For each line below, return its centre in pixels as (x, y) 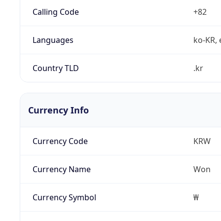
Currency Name (61, 169)
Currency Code (60, 141)
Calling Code (55, 12)
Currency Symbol (64, 197)
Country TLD (55, 68)
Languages (53, 40)
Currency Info (58, 110)
